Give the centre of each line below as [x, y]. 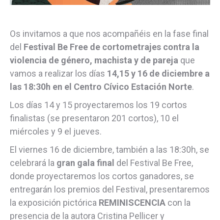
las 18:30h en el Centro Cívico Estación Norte [101, 86]
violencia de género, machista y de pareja [94, 60]
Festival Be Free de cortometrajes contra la [111, 47]
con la [178, 202]
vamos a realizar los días [58, 73]
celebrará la [33, 163]
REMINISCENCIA [132, 202]
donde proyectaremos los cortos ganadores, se [102, 176]
